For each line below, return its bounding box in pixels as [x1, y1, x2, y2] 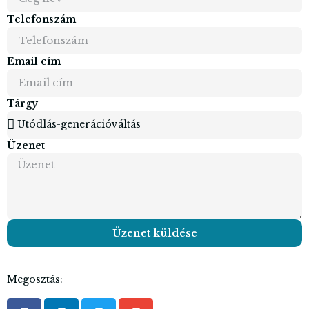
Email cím [7, 54, 61, 68]
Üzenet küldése [112, 226, 197, 240]
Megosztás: [7, 272, 63, 286]
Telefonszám [7, 12, 76, 26]
